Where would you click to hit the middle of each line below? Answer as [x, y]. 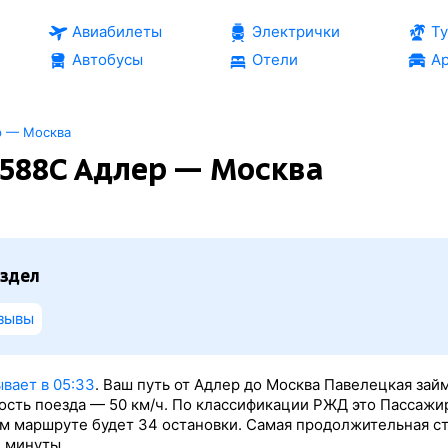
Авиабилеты [116, 31]
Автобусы [107, 59]
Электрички [295, 31]
